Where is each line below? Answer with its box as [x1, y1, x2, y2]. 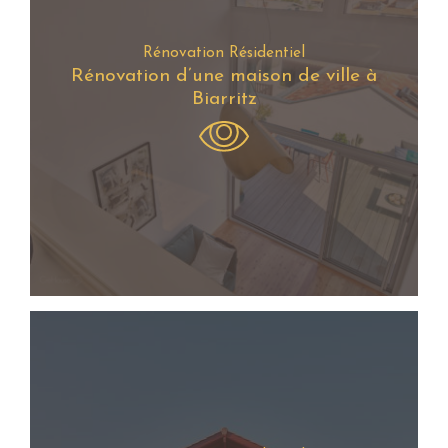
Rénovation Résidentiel [143, 45, 305, 62]
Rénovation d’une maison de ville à [71, 67, 377, 87]
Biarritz [191, 90, 257, 110]
